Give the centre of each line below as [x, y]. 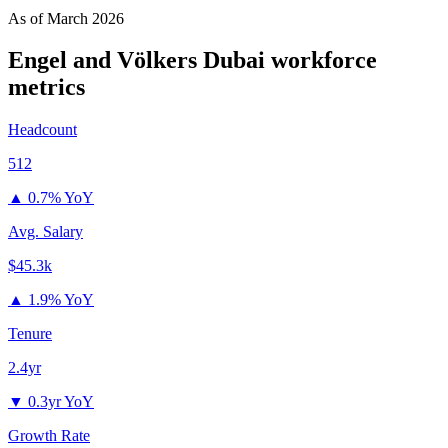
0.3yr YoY [61, 402]
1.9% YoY [61, 300]
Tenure [30, 334]
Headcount [42, 130]
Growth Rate [49, 436]
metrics [46, 87]
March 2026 [85, 18]
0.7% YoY [61, 198]
